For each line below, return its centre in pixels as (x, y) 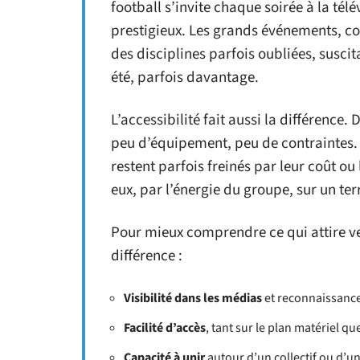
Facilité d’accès (165, 328)
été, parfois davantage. (185, 78)
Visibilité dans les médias (193, 298)
